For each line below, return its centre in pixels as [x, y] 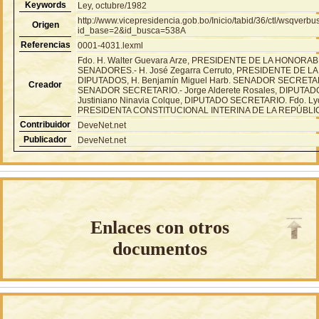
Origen [45, 25]
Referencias [45, 45]
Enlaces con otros [159, 227]
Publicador [46, 139]
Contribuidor [46, 124]
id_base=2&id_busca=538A [132, 30]
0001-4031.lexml [111, 45]
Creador [46, 84]
